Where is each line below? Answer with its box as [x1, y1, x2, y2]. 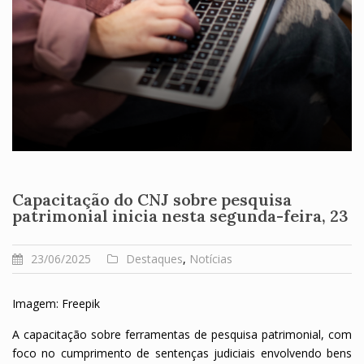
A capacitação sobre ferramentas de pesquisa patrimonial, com [12, 326, 352, 342]
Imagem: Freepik [12, 295, 100, 311]
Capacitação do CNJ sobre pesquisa [12, 188, 292, 210]
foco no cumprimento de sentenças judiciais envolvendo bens [12, 344, 352, 361]
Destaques [126, 250, 183, 266]
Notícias [189, 250, 232, 266]
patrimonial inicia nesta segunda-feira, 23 [12, 205, 349, 226]
